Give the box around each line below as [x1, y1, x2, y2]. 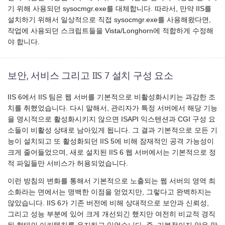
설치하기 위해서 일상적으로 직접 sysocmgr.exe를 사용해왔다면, [8, 16, 211, 24]
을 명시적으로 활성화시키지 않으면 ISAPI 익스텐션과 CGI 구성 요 [8, 115, 215, 123]
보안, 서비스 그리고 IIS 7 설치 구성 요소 [8, 69, 174, 82]
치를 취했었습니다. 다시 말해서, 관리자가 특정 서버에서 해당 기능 [8, 104, 217, 112]
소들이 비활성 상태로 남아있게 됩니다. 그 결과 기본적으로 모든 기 [8, 126, 217, 134]
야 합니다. [8, 38, 40, 46]
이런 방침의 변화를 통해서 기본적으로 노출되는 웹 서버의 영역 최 [8, 177, 215, 185]
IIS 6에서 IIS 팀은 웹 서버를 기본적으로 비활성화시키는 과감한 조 [8, 93, 215, 101]
